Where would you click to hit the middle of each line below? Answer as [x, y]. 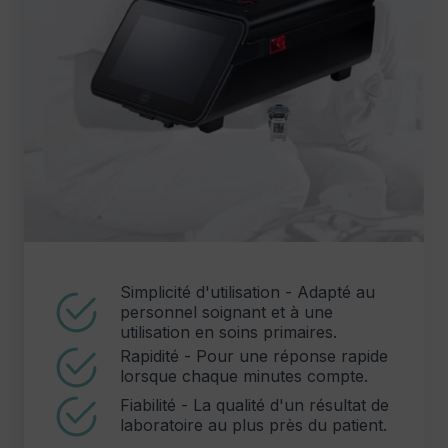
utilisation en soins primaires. [228, 331]
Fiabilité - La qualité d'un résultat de [254, 405]
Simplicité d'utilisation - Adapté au [247, 291]
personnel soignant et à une [226, 311]
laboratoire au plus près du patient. [253, 425]
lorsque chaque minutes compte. [244, 376]
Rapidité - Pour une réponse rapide [254, 356]
